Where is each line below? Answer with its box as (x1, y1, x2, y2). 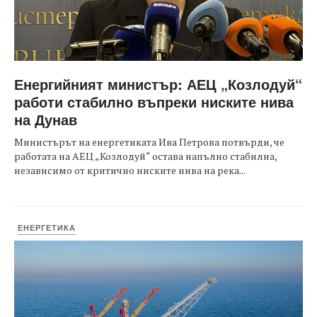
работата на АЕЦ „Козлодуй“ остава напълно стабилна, (14, 149, 277, 163)
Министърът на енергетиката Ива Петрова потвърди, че (14, 135, 284, 149)
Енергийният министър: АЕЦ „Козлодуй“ (14, 74, 302, 95)
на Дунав (14, 109, 77, 130)
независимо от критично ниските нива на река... (14, 163, 246, 178)
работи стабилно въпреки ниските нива (14, 91, 294, 113)
